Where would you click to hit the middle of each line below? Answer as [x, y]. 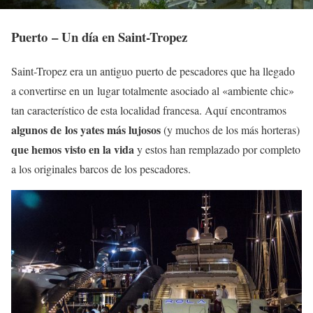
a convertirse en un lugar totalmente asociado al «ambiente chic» [153, 90]
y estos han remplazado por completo [217, 149]
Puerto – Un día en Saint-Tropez [99, 37]
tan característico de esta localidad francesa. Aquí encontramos [149, 110]
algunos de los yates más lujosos [86, 129]
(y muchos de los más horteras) [230, 129]
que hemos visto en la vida [73, 149]
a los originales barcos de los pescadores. [101, 168]
